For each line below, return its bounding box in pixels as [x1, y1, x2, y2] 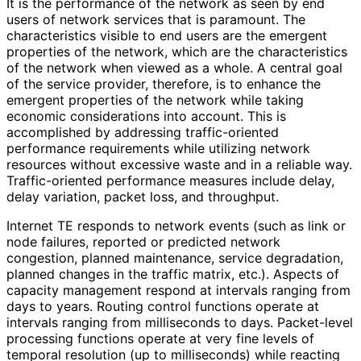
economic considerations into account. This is [6, 107, 286, 124]
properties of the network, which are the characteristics [6, 43, 347, 60]
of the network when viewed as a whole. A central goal [6, 59, 342, 76]
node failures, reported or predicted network [6, 233, 280, 250]
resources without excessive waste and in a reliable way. [6, 156, 352, 172]
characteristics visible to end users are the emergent [6, 27, 327, 44]
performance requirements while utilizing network [6, 139, 310, 156]
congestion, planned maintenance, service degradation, [6, 249, 343, 266]
